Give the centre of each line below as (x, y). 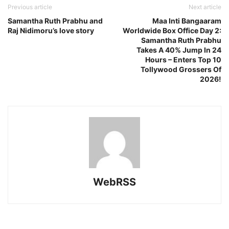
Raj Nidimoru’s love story (51, 30)
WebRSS (114, 182)
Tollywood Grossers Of (181, 69)
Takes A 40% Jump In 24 (179, 50)
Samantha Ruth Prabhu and (55, 20)
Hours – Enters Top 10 (183, 59)
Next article (205, 7)
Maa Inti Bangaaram (187, 20)
